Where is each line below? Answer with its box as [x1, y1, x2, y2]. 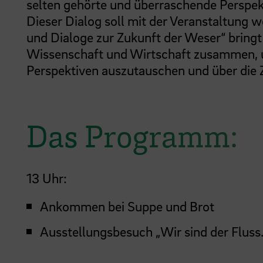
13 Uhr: [26, 170, 67, 187]
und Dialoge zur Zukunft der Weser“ [26, 28, 225, 45]
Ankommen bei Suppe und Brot [40, 198, 214, 215]
